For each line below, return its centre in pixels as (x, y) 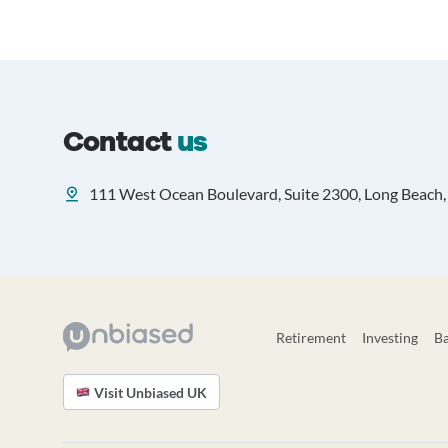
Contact (119, 142)
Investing (390, 338)
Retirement (311, 338)
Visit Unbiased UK (150, 392)
